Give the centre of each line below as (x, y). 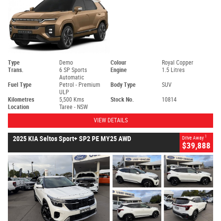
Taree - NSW (74, 107)
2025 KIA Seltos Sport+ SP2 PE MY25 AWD (72, 138)
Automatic (72, 77)
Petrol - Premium (80, 85)
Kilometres (21, 99)
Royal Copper (178, 62)
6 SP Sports (73, 70)
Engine (119, 70)
